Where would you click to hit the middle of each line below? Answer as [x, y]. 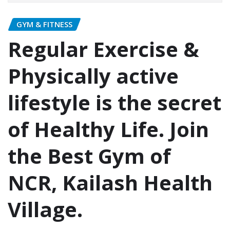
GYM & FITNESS [44, 24]
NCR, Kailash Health [110, 182]
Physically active [93, 75]
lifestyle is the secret [114, 102]
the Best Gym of [89, 156]
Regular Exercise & [103, 49]
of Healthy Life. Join [108, 129]
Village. [45, 209]
